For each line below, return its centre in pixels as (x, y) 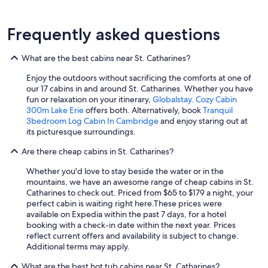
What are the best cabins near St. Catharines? (106, 58)
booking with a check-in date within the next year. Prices (131, 225)
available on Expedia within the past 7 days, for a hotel (126, 214)
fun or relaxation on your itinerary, (89, 99)
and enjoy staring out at (203, 121)
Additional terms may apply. (78, 246)
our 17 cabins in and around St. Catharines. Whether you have (140, 88)
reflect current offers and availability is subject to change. (133, 235)
